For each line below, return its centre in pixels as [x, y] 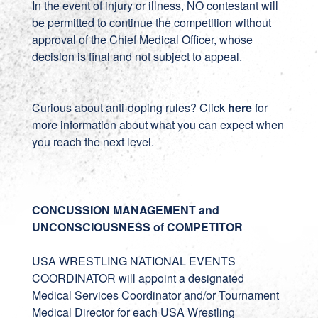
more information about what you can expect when [158, 125]
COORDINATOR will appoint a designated [138, 278]
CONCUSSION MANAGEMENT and [125, 210]
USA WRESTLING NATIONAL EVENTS [133, 261]
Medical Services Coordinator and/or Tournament [155, 295]
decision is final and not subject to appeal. [137, 56]
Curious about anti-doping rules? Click [130, 108]
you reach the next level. [93, 142]
